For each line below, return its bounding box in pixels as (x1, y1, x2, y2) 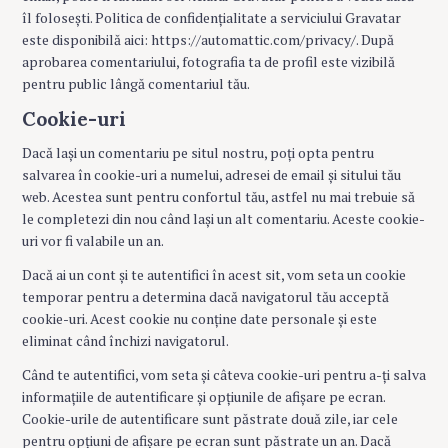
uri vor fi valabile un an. (22, 231, 164, 251)
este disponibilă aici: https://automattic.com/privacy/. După (22, 30, 394, 50)
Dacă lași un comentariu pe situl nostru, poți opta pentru (22, 143, 374, 163)
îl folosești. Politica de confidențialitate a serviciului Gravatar (22, 8, 401, 28)
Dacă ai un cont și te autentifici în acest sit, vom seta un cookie (22, 265, 406, 285)
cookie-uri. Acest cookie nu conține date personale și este (22, 309, 377, 329)
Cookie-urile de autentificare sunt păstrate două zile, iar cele (22, 409, 398, 429)
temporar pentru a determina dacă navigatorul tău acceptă (22, 287, 389, 307)
